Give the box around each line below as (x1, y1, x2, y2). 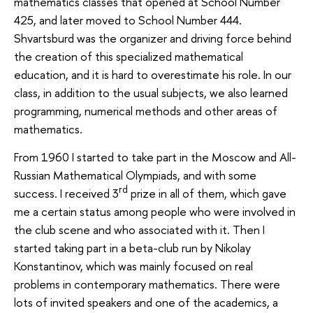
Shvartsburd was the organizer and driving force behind (14, 30, 291, 47)
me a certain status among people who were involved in (14, 203, 296, 219)
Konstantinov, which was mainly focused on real (14, 257, 253, 274)
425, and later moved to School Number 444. (14, 12, 242, 29)
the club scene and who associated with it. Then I (14, 221, 265, 238)
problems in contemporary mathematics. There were (14, 275, 280, 292)
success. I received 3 (14, 184, 119, 201)
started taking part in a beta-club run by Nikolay (14, 239, 251, 256)
